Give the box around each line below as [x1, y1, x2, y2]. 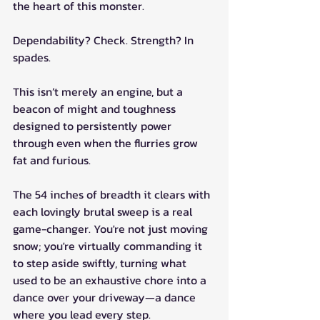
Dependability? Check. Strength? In [13, 31, 196, 49]
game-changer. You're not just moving [13, 220, 211, 238]
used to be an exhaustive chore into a [13, 271, 209, 289]
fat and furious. [13, 151, 94, 169]
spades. [13, 49, 54, 66]
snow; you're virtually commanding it [13, 237, 205, 255]
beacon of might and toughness [13, 100, 179, 118]
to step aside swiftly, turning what [13, 254, 189, 272]
